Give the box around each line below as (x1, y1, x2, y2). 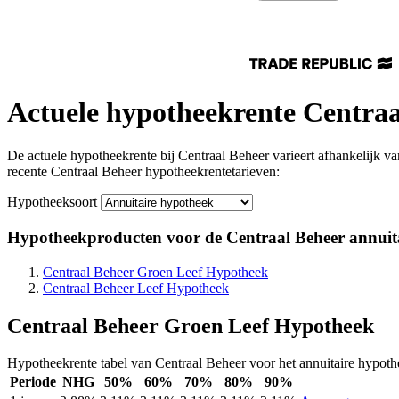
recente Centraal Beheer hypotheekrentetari (7, 164, 249, 180)
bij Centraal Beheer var (157, 148, 290, 164)
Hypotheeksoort (7, 194, 97, 210)
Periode (10, 374, 56, 390)
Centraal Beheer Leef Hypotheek (43, 280, 229, 296)
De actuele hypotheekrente (7, 148, 157, 164)
